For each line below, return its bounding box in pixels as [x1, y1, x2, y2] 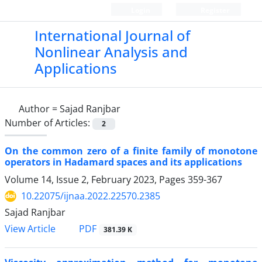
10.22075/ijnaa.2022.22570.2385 [21, 189, 160, 203]
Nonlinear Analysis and [34, 42, 188, 61]
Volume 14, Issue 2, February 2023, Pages [5, 173, 188, 187]
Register [198, 5, 229, 15]
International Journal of [34, 26, 190, 45]
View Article [5, 222, 56, 236]
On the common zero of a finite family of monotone [5, 144, 257, 158]
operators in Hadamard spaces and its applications [5, 156, 242, 169]
